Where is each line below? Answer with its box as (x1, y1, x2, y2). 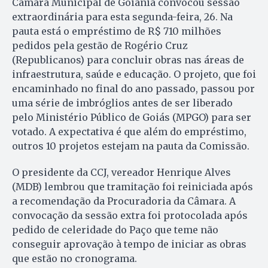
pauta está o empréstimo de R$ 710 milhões (12, 25, 221, 38)
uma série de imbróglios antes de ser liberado (12, 97, 233, 109)
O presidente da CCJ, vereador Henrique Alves (12, 166, 231, 179)
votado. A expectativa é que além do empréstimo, (12, 126, 246, 138)
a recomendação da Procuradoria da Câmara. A (12, 195, 236, 208)
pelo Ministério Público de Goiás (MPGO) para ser (12, 111, 251, 124)
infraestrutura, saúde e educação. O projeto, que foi (12, 68, 256, 81)
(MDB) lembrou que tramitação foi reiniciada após (12, 181, 253, 193)
